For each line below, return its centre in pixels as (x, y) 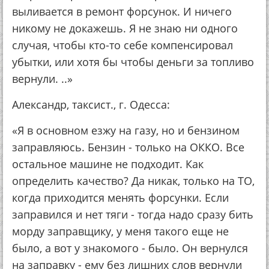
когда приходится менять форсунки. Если (120, 198)
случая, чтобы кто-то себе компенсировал (122, 45)
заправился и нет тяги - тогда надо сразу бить (133, 215)
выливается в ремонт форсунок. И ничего (122, 12)
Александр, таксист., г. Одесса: (91, 105)
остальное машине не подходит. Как (108, 164)
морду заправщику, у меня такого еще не (120, 231)
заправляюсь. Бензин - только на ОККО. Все (128, 147)
